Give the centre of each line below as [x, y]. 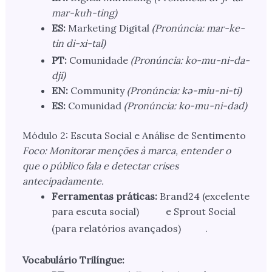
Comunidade [98, 60]
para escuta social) [95, 212]
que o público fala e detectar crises [100, 166]
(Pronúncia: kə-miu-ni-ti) [184, 91]
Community [97, 91]
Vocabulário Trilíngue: [73, 260]
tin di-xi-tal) [78, 43]
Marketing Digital [108, 28]
